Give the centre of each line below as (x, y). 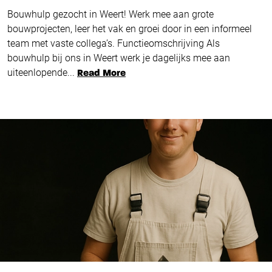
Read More (101, 74)
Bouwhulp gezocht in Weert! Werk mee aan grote (110, 15)
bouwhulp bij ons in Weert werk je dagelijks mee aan (119, 58)
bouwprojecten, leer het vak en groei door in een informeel (130, 29)
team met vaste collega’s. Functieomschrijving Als (114, 44)
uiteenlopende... (41, 73)
